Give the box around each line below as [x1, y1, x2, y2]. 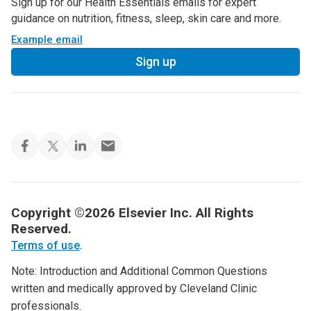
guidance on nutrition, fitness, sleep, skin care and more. [11, 12, 281, 26]
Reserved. [11, 221, 72, 237]
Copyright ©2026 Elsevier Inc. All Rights [11, 205, 253, 221]
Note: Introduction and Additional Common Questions [11, 264, 267, 278]
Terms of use [11, 239, 80, 253]
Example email [11, 33, 83, 47]
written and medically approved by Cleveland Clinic [11, 282, 257, 296]
